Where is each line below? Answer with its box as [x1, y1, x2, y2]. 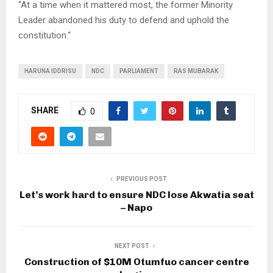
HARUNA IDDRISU [24, 68, 76, 75]
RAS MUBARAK [174, 68, 218, 75]
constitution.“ [18, 30, 71, 41]
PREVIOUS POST [116, 175, 167, 183]
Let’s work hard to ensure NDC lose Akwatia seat [19, 189, 254, 201]
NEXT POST [114, 243, 149, 250]
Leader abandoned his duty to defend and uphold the [18, 15, 229, 26]
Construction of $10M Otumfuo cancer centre [24, 256, 249, 268]
